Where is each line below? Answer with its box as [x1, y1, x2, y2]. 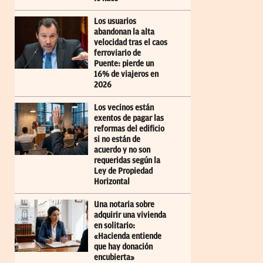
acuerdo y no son [94, 145, 150, 154]
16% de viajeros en [94, 69, 159, 79]
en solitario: [94, 221, 135, 230]
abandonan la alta [94, 27, 154, 36]
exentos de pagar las [94, 113, 164, 123]
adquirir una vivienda [94, 210, 166, 220]
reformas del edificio [94, 124, 164, 133]
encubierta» [94, 252, 134, 262]
